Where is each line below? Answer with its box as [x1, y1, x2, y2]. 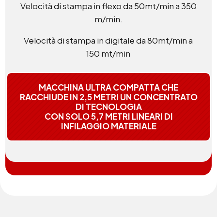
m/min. [94, 14, 123, 25]
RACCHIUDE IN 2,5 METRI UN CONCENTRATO [19, 92, 198, 103]
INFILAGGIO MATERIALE [61, 121, 156, 132]
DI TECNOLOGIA [75, 101, 142, 112]
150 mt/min [86, 48, 131, 59]
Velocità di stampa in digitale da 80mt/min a [24, 35, 193, 46]
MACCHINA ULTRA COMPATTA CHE [39, 82, 178, 93]
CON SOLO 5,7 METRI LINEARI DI [44, 111, 173, 122]
